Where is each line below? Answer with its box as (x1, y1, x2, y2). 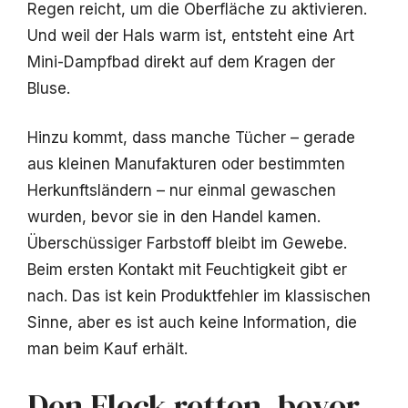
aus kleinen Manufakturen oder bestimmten (27, 155, 345, 174)
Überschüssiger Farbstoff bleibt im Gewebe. (27, 234, 347, 253)
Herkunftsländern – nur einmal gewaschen (27, 181, 336, 200)
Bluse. (27, 78, 70, 97)
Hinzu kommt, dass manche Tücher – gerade (27, 128, 355, 148)
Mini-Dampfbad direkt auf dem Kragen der (27, 52, 335, 71)
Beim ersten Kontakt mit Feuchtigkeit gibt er (27, 260, 347, 280)
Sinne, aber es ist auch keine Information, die (27, 313, 357, 332)
